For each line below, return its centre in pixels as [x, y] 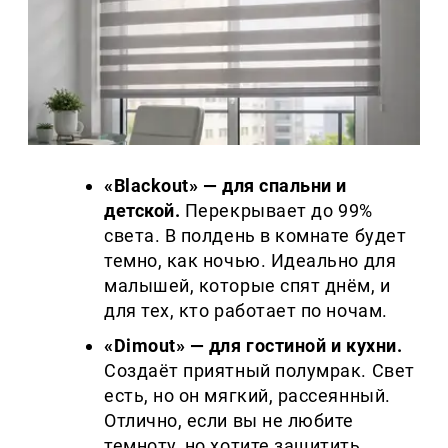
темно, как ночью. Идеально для [250, 261]
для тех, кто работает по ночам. [246, 311]
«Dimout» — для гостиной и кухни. [253, 346]
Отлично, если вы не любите [229, 421]
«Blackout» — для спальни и [226, 186]
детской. [142, 211]
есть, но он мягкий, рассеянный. [247, 396]
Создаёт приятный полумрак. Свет [259, 371]
